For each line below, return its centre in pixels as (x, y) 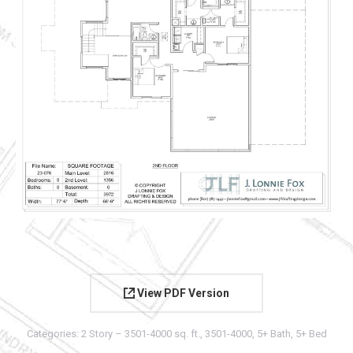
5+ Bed (311, 334)
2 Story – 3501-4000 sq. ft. (140, 334)
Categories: (54, 334)
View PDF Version (182, 293)
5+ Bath (273, 334)
